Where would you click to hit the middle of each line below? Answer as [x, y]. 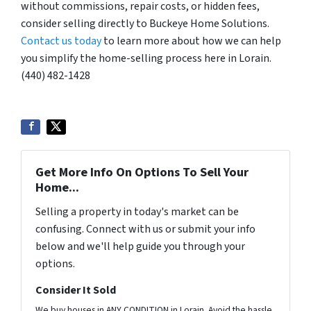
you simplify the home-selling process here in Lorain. [146, 58]
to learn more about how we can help [191, 41]
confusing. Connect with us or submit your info [145, 229]
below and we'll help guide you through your [140, 246]
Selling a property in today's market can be [137, 211]
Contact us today [61, 41]
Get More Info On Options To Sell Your [142, 172]
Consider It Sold [76, 290]
